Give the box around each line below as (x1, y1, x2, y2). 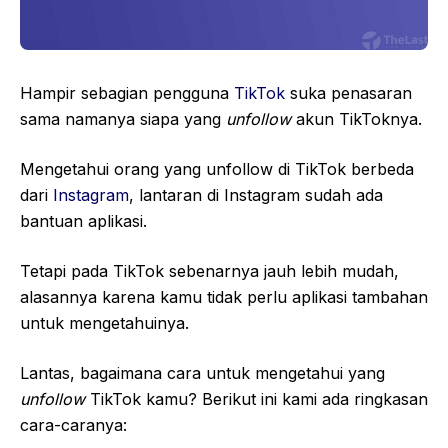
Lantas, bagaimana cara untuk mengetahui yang (20, 363, 385, 384)
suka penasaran (290, 83, 412, 104)
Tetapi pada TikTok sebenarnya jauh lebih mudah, (20, 261, 399, 282)
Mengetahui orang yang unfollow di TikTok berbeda (20, 159, 414, 180)
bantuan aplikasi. (20, 211, 147, 232)
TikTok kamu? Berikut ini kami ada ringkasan (90, 389, 428, 410)
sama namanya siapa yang (20, 109, 226, 130)
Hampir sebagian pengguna (20, 83, 234, 104)
